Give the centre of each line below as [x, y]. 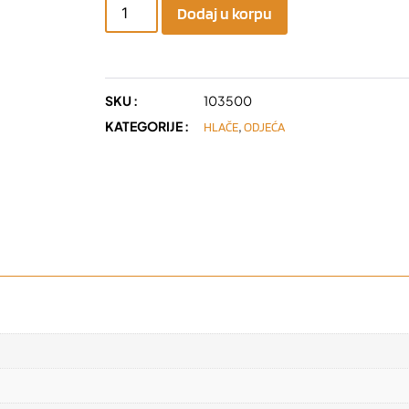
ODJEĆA [265, 126]
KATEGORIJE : [147, 126]
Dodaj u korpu [225, 13]
